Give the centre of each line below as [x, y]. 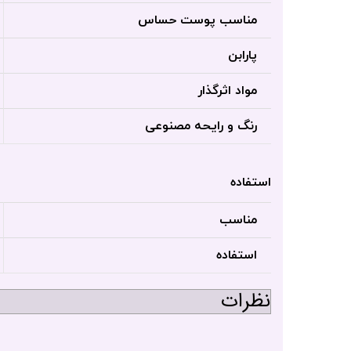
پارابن [242, 56]
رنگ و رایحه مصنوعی [201, 127]
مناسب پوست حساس [197, 21]
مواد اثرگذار [228, 91]
